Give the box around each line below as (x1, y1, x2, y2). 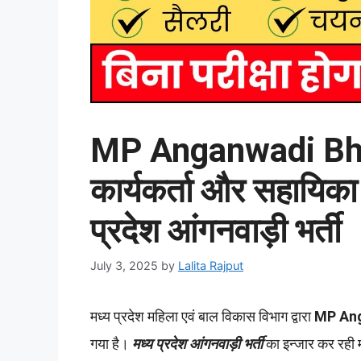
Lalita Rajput (178, 259, 243, 273)
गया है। (90, 335, 132, 353)
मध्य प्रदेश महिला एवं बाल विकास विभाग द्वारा (90, 308, 314, 326)
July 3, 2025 (90, 259, 158, 273)
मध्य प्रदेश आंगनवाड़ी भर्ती (132, 335, 266, 353)
